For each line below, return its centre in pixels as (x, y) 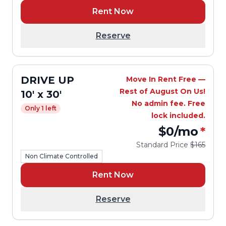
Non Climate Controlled (62, 156)
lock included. (178, 116)
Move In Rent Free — (166, 79)
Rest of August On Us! (162, 91)
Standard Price (163, 145)
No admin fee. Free (168, 103)
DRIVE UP (47, 80)
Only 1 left (41, 108)
